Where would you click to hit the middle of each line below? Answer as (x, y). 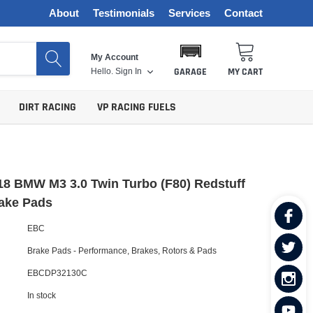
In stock (42, 295)
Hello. (102, 71)
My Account (115, 57)
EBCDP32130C (57, 272)
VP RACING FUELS (137, 107)
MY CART (245, 72)
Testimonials (124, 13)
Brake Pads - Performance (77, 250)
